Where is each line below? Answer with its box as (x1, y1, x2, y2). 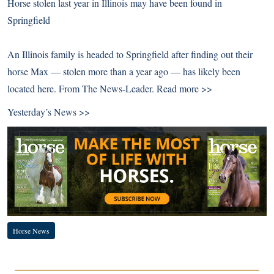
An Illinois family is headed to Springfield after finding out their (7, 48, 253, 61)
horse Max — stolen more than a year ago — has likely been (7, 65, 240, 78)
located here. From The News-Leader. (7, 82, 157, 95)
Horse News (13, 225, 50, 235)
